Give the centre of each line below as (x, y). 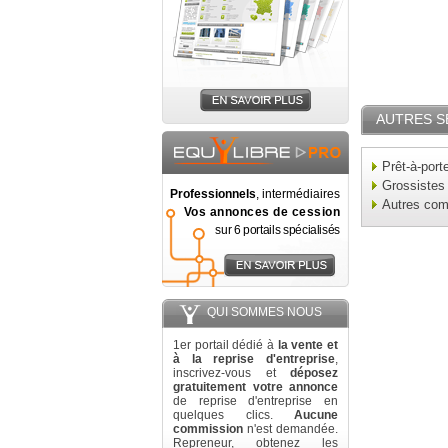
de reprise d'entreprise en (255, 401)
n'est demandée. (290, 429)
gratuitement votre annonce (255, 387)
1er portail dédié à (225, 345)
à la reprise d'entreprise (254, 359)
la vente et (308, 345)
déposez (314, 373)
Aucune (316, 415)
